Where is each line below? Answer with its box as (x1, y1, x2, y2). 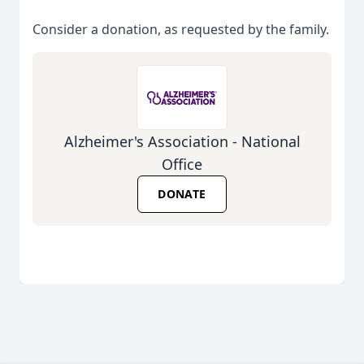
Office (162, 154, 202, 175)
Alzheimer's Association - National (63, 132, 301, 152)
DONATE (158, 186, 206, 202)
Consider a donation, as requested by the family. (32, 20, 329, 39)
